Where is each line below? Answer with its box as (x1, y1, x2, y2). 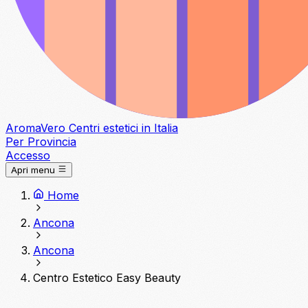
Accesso (5, 148, 50, 162)
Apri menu (11, 164, 55, 176)
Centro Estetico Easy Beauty (33, 271, 181, 285)
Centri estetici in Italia (69, 121, 178, 135)
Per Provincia (5, 135, 76, 148)
